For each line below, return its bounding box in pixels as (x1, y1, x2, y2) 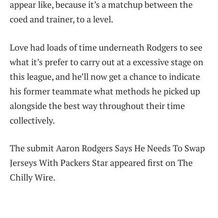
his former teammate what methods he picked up (10, 85, 200, 97)
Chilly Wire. (10, 171, 55, 183)
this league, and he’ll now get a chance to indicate (10, 70, 200, 82)
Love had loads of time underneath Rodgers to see (10, 41, 202, 53)
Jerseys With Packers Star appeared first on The (10, 157, 193, 169)
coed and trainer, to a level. (10, 13, 113, 25)
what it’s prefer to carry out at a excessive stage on (10, 55, 203, 68)
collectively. (10, 114, 55, 126)
